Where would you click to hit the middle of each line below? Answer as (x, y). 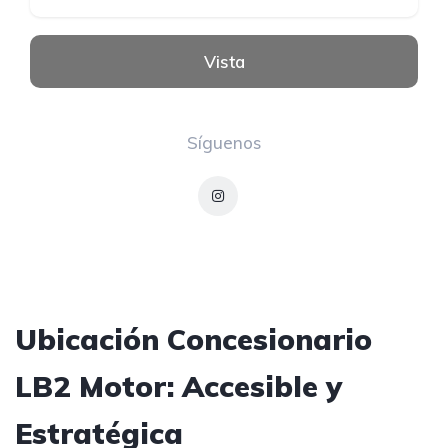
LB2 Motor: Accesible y (178, 386)
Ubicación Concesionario (193, 339)
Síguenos (224, 143)
